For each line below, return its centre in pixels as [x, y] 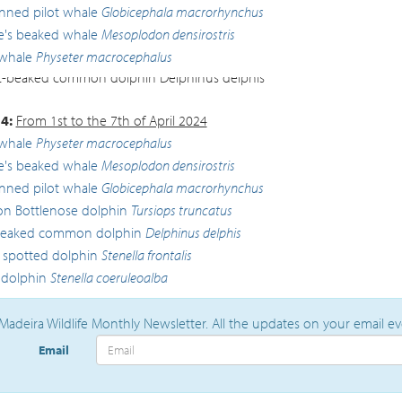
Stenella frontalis [146, 255]
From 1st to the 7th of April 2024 [111, 120]
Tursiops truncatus [181, 210]
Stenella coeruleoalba [109, 277]
